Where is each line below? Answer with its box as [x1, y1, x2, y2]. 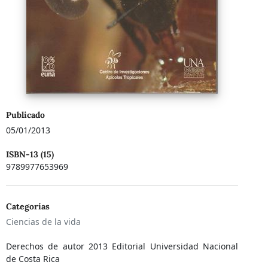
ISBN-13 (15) [5, 149, 54, 160]
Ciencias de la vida [5, 216, 81, 228]
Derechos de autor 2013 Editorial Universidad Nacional [5, 240, 239, 252]
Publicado [5, 109, 45, 121]
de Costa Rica [5, 253, 60, 265]
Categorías [5, 201, 50, 212]
